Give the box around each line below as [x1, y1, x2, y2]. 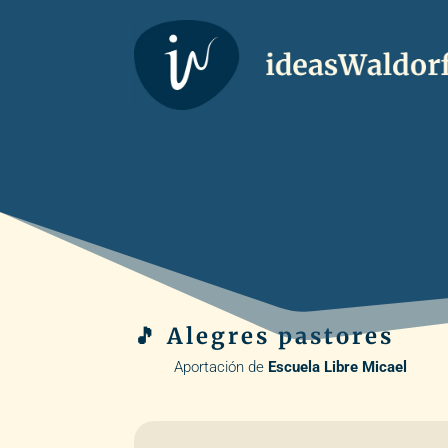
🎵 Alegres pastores [134, 322, 395, 351]
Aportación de [174, 358, 269, 377]
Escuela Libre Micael [268, 358, 408, 377]
